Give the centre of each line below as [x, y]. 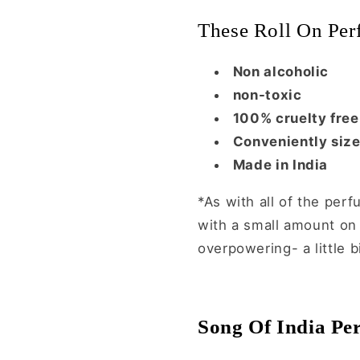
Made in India [280, 165]
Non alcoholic [281, 72]
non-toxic [267, 95]
